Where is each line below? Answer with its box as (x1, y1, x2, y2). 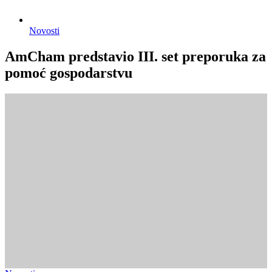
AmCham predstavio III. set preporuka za (5, 48, 266, 64)
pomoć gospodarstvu (5, 64, 132, 81)
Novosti (29, 25, 59, 36)
